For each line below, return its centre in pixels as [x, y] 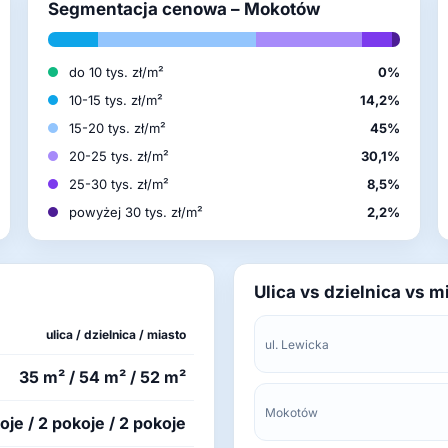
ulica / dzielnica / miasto [116, 334]
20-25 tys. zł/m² [119, 156]
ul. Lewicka [297, 344]
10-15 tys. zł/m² [116, 100]
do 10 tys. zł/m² [116, 72]
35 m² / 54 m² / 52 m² [102, 377]
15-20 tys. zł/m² [117, 128]
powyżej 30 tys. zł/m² [136, 212]
